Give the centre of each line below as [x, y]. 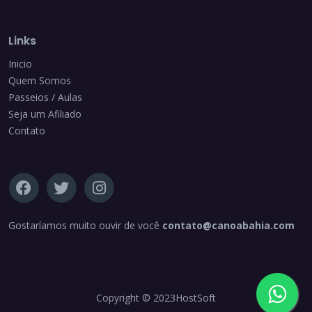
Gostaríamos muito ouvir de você [85, 225]
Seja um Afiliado [45, 114]
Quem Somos [40, 80]
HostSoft [196, 298]
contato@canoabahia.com [228, 225]
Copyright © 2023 [136, 298]
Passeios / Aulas [45, 97]
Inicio [20, 64]
